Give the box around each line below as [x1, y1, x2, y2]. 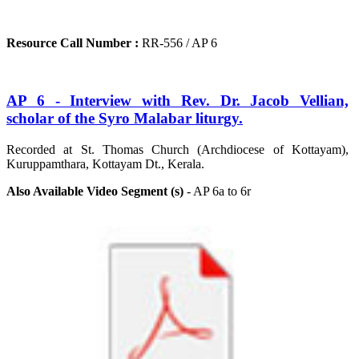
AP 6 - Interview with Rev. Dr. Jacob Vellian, [6, 92, 349, 110]
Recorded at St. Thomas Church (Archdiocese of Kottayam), [6, 142, 349, 156]
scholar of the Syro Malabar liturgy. [6, 110, 243, 127]
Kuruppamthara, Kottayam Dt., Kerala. [6, 156, 204, 171]
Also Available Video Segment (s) [6, 184, 184, 198]
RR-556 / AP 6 [142, 35, 217, 50]
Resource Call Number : [6, 35, 142, 50]
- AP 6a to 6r [184, 184, 254, 198]
